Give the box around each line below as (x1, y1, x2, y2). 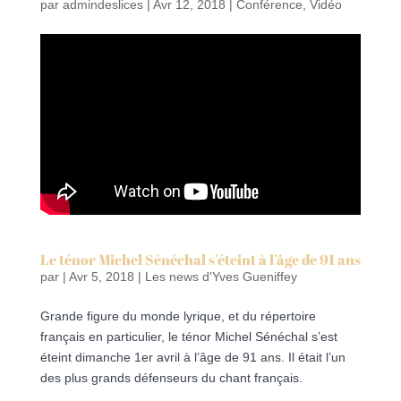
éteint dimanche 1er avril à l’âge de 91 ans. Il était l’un (39, 349, 346, 364)
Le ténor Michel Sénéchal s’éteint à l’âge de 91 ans (39, 249, 361, 269)
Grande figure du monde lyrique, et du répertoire (39, 308, 316, 323)
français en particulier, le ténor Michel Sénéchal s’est (39, 328, 337, 344)
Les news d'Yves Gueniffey (144, 269, 297, 284)
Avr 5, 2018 (68, 269, 134, 284)
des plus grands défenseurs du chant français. (39, 370, 303, 385)
